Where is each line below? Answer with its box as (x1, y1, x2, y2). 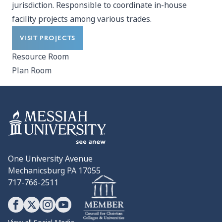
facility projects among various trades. (12, 13, 152, 25)
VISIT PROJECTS (20, 34, 76, 42)
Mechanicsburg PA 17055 (8, 165, 101, 177)
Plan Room (12, 65, 52, 76)
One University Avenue (8, 153, 93, 165)
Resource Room (12, 51, 69, 62)
